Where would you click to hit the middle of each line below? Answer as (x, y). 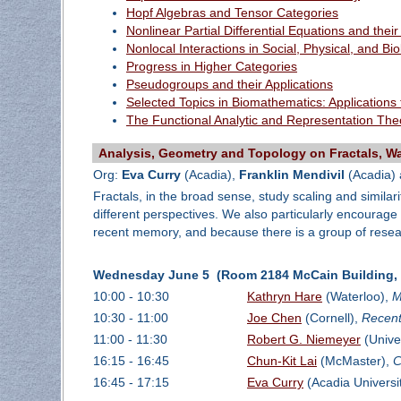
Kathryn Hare (284, 297)
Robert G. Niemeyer (303, 340)
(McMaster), (354, 361)
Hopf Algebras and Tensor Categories (232, 12)
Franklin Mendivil (291, 175)
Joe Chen (274, 318)
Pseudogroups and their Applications (229, 84)
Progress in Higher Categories (211, 66)
